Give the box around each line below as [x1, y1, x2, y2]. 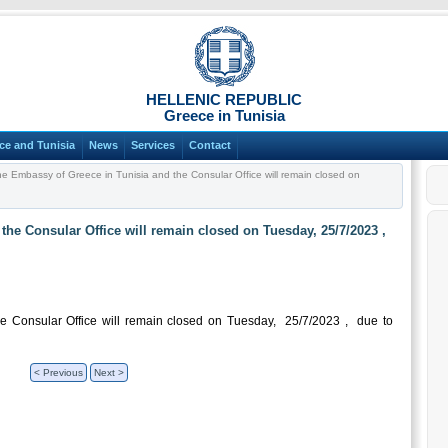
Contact [188, 139, 231, 152]
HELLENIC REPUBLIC [146, 91, 302, 108]
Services [131, 139, 176, 152]
